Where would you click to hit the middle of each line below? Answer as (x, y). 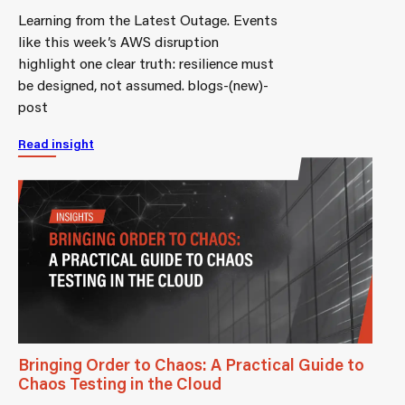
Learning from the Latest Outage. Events (148, 20)
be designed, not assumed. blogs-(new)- (143, 85)
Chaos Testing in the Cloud (120, 383)
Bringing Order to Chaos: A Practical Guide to (191, 364)
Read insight (56, 144)
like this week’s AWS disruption (118, 42)
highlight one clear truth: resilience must (146, 63)
